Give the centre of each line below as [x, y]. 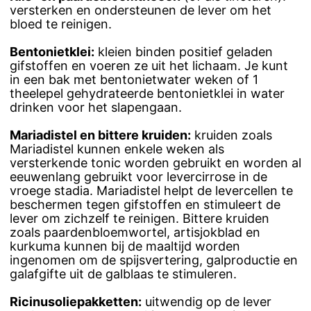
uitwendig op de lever [207, 302]
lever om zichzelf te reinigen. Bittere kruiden [140, 219]
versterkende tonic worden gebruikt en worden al [155, 163]
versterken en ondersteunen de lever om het [141, 10]
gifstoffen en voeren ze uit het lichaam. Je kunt [149, 66]
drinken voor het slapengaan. [96, 108]
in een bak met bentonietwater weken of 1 [134, 80]
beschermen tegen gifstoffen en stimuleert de [145, 205]
